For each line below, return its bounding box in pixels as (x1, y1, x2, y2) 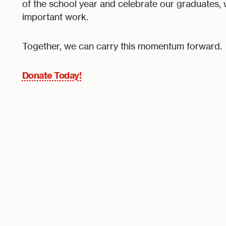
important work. (22, 11, 88, 22)
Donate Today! (22, 69, 82, 81)
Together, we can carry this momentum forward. (22, 40, 222, 51)
